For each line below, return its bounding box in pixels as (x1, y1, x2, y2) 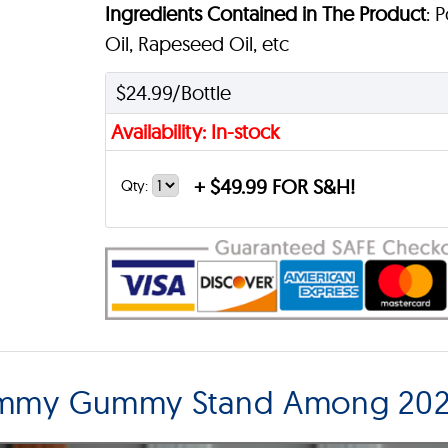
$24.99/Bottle (116, 79, 232, 105)
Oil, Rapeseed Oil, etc (105, 30, 290, 56)
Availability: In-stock (111, 118, 281, 144)
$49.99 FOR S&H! (205, 173, 356, 199)
